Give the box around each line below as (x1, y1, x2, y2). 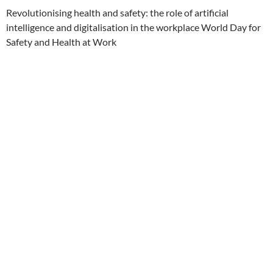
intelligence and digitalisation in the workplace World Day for (6, 21, 261, 33)
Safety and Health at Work (6, 36, 116, 48)
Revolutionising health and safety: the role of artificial (6, 7, 229, 18)
